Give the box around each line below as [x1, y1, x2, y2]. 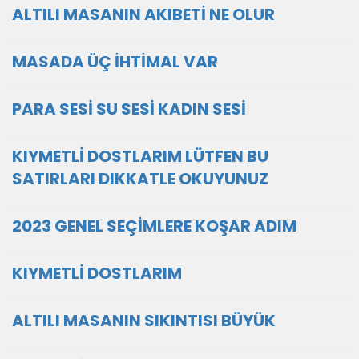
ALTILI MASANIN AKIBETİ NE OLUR [12, 3, 275, 26]
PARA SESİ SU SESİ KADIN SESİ [12, 98, 246, 120]
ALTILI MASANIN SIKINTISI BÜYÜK [12, 309, 276, 332]
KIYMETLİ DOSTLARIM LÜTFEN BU [12, 145, 268, 167]
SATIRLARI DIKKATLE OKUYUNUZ [12, 167, 268, 190]
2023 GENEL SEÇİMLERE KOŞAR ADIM [12, 215, 296, 237]
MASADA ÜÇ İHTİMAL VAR [12, 50, 218, 73]
